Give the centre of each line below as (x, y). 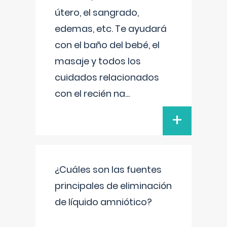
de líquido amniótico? (103, 202)
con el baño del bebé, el (107, 45)
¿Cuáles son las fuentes (108, 169)
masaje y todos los (98, 61)
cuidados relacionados (107, 77)
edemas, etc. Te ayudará (111, 29)
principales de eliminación (113, 186)
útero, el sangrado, (97, 12)
